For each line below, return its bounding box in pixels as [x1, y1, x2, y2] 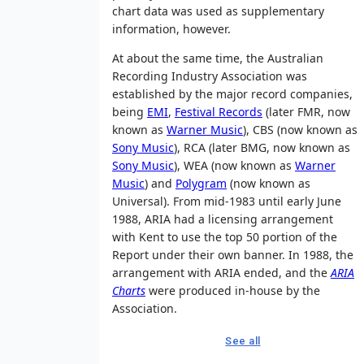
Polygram [175, 175, 227, 191]
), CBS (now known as [243, 121, 357, 137]
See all [225, 334, 261, 347]
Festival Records [175, 103, 262, 119]
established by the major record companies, [112, 85, 353, 102]
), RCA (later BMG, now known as [174, 139, 350, 155]
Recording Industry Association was [112, 67, 307, 84]
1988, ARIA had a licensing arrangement [112, 210, 333, 227]
